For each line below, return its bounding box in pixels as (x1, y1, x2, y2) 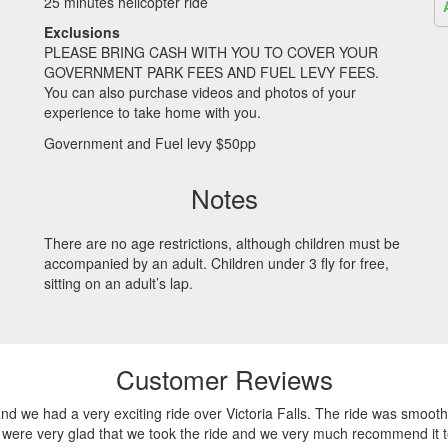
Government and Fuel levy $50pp (44, 132, 256, 153)
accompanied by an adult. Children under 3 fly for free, (44, 253, 389, 273)
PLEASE (44, 42, 97, 62)
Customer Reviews (115, 359, 333, 397)
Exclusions (44, 22, 120, 42)
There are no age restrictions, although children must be (44, 233, 400, 253)
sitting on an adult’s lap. (44, 273, 193, 293)
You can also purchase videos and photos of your (44, 82, 356, 102)
